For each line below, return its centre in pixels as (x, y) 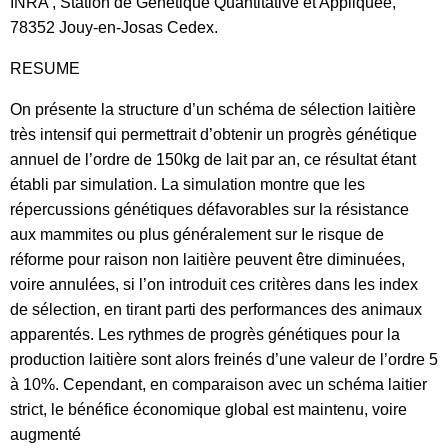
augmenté (45, 434)
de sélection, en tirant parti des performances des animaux (216, 309)
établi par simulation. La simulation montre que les (187, 184)
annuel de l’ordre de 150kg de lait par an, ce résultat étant (213, 159)
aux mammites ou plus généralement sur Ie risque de (197, 234)
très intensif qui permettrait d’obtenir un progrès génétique (213, 134)
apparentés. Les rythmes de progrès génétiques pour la (205, 334)
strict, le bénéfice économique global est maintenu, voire (208, 409)
